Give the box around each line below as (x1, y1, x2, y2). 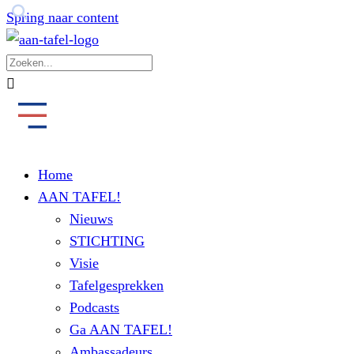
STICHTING (70, 233, 145, 249)
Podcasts (70, 299, 119, 315)
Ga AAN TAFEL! (70, 322, 172, 337)
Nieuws (70, 211, 113, 227)
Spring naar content (6, 9, 119, 25)
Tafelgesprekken (70, 277, 164, 293)
